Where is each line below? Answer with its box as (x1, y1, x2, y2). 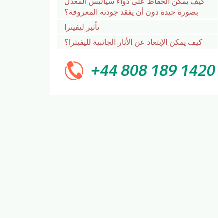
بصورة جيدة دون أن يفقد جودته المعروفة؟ (64, 6, 198, 17)
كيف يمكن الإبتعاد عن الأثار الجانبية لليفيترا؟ (64, 36, 202, 47)
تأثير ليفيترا (64, 21, 99, 32)
